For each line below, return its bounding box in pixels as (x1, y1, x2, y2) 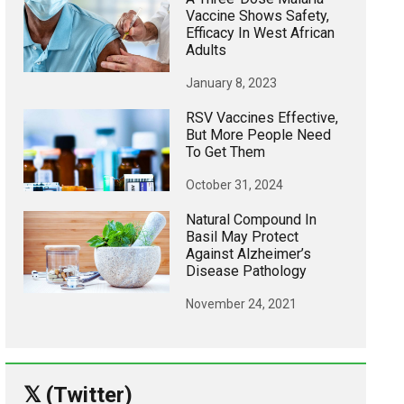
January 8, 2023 (186, 75, 277, 90)
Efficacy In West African (186, 23, 335, 41)
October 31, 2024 (186, 177, 283, 192)
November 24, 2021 (186, 296, 297, 311)
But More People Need (186, 125, 331, 143)
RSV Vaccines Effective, (186, 108, 338, 126)
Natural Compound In (186, 210, 317, 228)
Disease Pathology (186, 262, 307, 280)
